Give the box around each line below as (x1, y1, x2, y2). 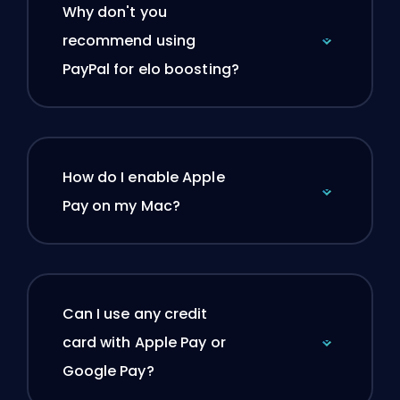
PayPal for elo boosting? (62, 58, 239, 79)
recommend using (62, 29, 196, 51)
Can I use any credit (62, 303, 208, 324)
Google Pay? (62, 360, 154, 381)
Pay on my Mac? (62, 195, 180, 216)
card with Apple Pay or (62, 331, 226, 353)
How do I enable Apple (62, 166, 225, 187)
